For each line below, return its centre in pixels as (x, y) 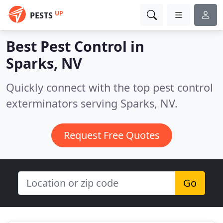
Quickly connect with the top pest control (110, 87)
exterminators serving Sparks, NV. (92, 103)
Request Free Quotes (111, 135)
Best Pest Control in (75, 46)
